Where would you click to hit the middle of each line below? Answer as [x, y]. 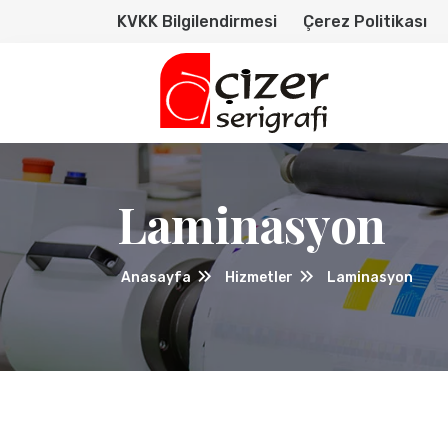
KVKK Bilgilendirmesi [197, 21]
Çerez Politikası [365, 21]
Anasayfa [156, 277]
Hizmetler [259, 277]
